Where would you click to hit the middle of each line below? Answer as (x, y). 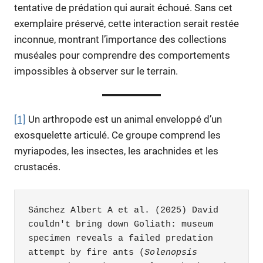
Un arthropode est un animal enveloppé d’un (124, 119)
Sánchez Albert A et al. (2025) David (123, 210)
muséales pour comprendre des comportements (122, 55)
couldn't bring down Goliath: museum (120, 224)
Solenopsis (171, 252)
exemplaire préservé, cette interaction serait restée (127, 23)
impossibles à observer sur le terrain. (96, 71)
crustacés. (37, 166)
